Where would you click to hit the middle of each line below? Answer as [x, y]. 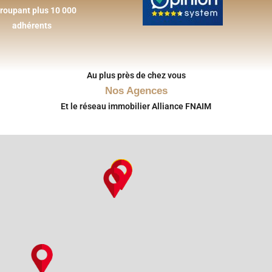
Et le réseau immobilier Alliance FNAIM [136, 106]
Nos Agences [136, 91]
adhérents [32, 25]
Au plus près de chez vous [136, 75]
